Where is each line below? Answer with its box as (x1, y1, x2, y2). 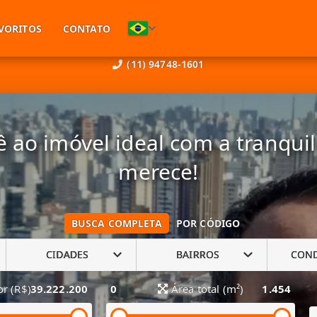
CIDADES (46, 248, 89, 261)
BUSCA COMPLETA (71, 216, 162, 230)
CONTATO (62, 21, 110, 35)
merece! (118, 156, 199, 186)
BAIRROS (176, 248, 220, 261)
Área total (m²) (171, 281, 244, 296)
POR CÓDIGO (175, 216, 241, 230)
